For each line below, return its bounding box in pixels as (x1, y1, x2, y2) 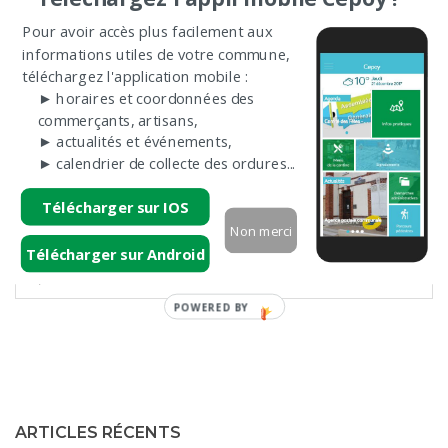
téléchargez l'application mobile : (21, 65, 247, 86)
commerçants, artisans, (37, 109, 198, 130)
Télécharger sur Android (25, 243, 205, 264)
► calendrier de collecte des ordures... (37, 152, 295, 174)
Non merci (229, 221, 292, 239)
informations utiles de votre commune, (21, 43, 290, 64)
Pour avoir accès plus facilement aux (21, 21, 272, 42)
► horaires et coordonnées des (37, 87, 255, 108)
